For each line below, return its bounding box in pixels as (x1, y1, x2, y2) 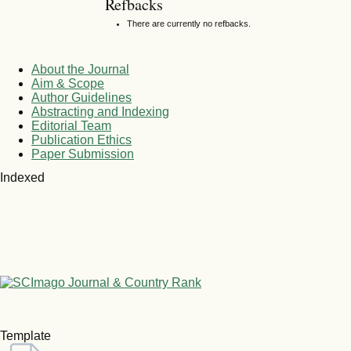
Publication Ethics (31, 133, 132, 147)
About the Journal (31, 63, 129, 77)
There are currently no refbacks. (127, 18, 251, 28)
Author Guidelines (31, 91, 132, 105)
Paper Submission (31, 147, 134, 161)
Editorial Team (31, 119, 111, 133)
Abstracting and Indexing (31, 105, 169, 119)
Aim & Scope (31, 77, 104, 91)
